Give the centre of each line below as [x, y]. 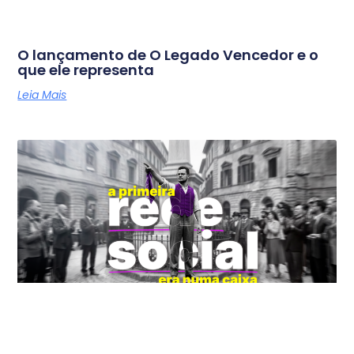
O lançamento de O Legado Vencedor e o [168, 55]
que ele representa [86, 70]
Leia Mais [42, 95]
